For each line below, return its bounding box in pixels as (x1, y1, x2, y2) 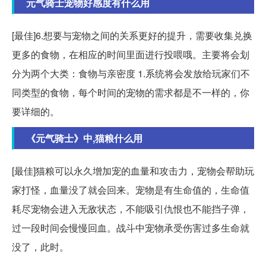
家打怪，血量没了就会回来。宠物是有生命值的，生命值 (12, 183, 249, 197)
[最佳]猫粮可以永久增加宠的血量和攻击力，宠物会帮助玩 (12, 164, 254, 178)
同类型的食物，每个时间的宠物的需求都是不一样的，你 (12, 85, 249, 100)
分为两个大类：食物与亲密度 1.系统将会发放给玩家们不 (12, 66, 250, 81)
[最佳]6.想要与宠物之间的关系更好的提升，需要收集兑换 (12, 28, 252, 43)
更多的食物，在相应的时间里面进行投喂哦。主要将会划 (12, 47, 249, 62)
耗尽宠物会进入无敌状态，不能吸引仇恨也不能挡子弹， (12, 202, 249, 216)
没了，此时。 (12, 240, 69, 254)
